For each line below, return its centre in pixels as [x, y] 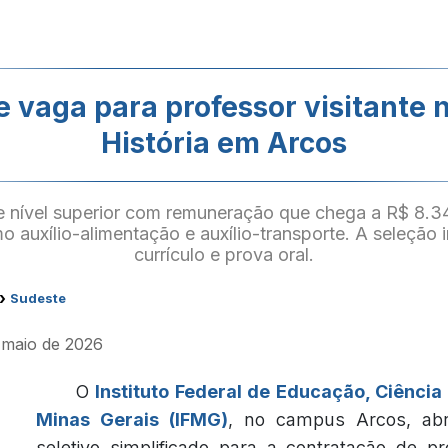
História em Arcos [224, 143]
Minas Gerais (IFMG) [132, 419]
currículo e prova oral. [224, 254]
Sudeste [38, 298]
